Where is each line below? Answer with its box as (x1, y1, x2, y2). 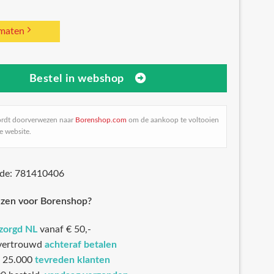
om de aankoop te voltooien (127, 116, 219, 124)
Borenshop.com (75, 116, 127, 124)
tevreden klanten (35, 254, 110, 265)
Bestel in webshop (29, 73, 124, 84)
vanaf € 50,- (40, 224, 91, 234)
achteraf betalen (45, 239, 117, 250)
